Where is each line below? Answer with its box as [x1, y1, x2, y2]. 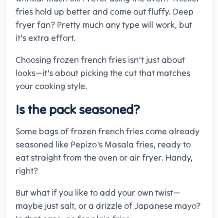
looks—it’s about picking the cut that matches [16, 67, 190, 79]
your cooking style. [16, 80, 88, 92]
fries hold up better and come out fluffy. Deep [16, 6, 194, 18]
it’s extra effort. [16, 32, 76, 44]
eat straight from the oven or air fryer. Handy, [16, 152, 193, 163]
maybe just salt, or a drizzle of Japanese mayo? [16, 200, 200, 212]
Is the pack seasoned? [16, 101, 140, 118]
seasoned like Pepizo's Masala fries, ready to [16, 139, 191, 150]
